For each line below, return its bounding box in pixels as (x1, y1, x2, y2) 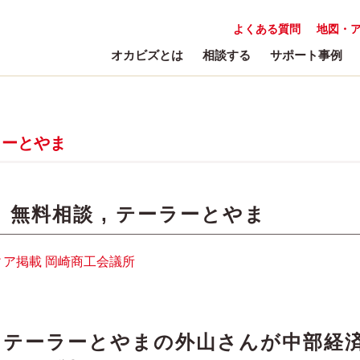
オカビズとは (111, 48, 183, 62)
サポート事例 (270, 48, 342, 62)
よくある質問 (233, 22, 301, 35)
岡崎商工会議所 (45, 255, 135, 268)
